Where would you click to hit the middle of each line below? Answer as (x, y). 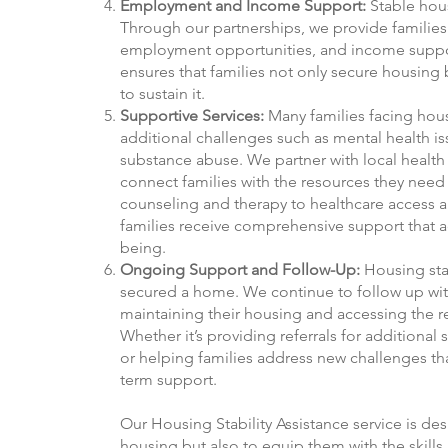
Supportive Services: (192, 116)
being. (145, 248)
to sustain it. (164, 94)
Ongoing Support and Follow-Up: (240, 270)
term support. (170, 380)
